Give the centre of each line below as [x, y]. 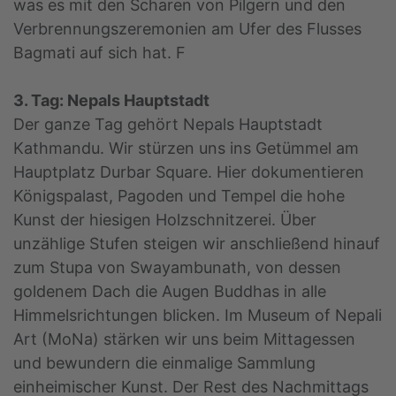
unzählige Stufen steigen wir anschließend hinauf [197, 244]
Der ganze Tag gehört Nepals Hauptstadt [168, 125]
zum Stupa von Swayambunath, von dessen [177, 268]
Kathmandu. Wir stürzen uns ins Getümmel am [186, 148]
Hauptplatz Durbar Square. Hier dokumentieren [189, 172]
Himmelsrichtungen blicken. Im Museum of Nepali [198, 316]
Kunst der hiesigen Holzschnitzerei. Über [165, 220]
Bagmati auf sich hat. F [99, 53]
